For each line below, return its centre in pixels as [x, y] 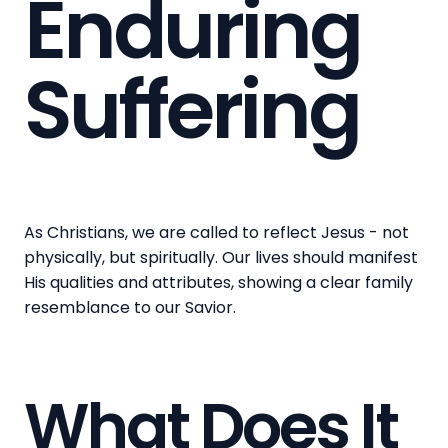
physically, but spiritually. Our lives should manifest [221, 257]
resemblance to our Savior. [130, 307]
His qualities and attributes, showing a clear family [218, 282]
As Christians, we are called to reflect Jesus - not [216, 232]
